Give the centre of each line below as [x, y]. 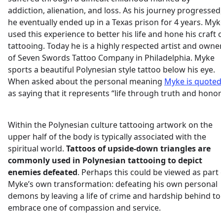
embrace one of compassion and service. [84, 208]
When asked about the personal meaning [86, 81]
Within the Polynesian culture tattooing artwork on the [110, 125]
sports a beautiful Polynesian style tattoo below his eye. [111, 70]
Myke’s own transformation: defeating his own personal [113, 184]
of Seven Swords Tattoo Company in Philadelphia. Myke [111, 58]
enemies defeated [43, 172]
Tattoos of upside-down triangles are [138, 148]
